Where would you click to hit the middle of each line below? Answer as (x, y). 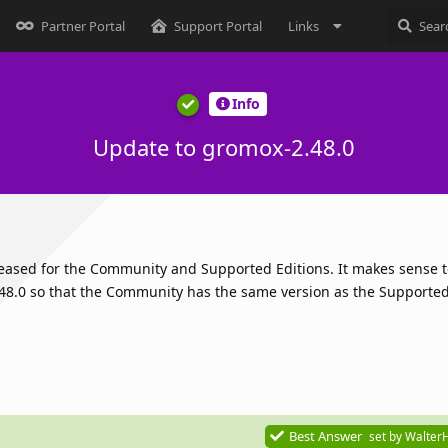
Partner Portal (82, 26)
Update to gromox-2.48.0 (224, 146)
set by (387, 435)
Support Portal (217, 26)
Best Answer (325, 435)
